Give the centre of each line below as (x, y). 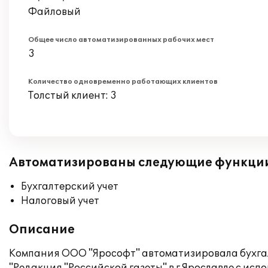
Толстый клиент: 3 (72, 96)
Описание (42, 230)
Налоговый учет (60, 201)
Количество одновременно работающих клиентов (123, 82)
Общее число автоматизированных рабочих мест (121, 40)
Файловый (54, 12)
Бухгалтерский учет (70, 187)
